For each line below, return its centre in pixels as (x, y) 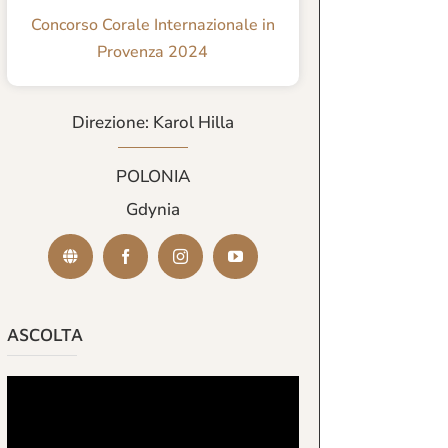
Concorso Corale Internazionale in (152, 24)
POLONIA (152, 177)
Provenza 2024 (153, 51)
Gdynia (152, 210)
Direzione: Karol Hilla (152, 123)
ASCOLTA (45, 334)
